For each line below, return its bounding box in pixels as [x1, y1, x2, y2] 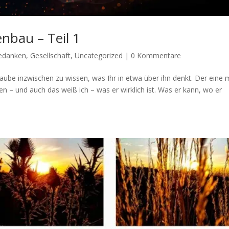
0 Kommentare [131, 50, 181, 60]
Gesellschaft [30, 50, 71, 60]
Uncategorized [75, 50, 123, 60]
